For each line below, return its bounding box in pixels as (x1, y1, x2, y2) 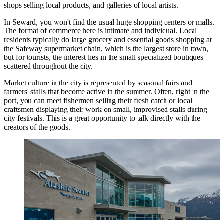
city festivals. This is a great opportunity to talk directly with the (4, 113, 200, 122)
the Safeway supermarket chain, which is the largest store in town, (4, 44, 208, 53)
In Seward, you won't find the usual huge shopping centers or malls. (4, 17, 214, 26)
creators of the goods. (4, 122, 70, 131)
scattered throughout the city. (4, 61, 93, 70)
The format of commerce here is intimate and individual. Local (4, 26, 197, 35)
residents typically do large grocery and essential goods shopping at (4, 35, 212, 44)
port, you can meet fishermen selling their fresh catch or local (4, 96, 192, 105)
